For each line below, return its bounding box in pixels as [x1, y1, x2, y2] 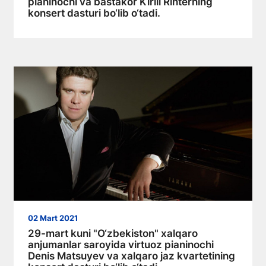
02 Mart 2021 [28, 213, 78, 223]
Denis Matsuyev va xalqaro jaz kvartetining [28, 249, 235, 262]
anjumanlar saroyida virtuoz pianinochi [28, 238, 214, 251]
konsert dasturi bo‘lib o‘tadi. [28, 7, 160, 19]
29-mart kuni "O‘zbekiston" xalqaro [28, 227, 198, 239]
